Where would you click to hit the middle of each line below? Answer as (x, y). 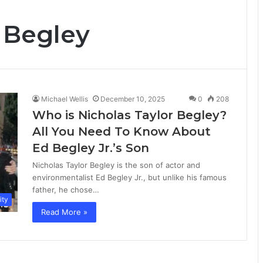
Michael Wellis (65, 99)
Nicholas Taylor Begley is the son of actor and (116, 165)
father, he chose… (66, 190)
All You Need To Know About (122, 131)
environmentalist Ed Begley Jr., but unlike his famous (129, 177)
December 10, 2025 (133, 99)
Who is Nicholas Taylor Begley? (129, 115)
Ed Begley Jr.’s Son (91, 148)
